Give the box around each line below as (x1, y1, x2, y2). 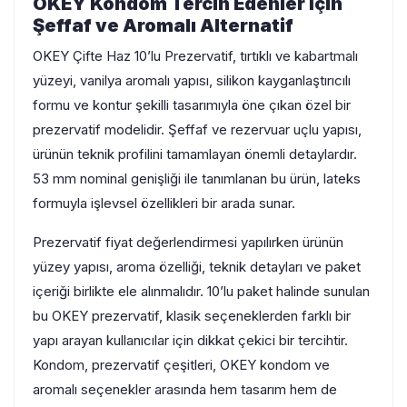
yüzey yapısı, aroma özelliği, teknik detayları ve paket (33, 257, 361, 275)
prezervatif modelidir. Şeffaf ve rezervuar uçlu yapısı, (33, 120, 362, 138)
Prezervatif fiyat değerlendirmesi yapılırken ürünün (33, 233, 343, 251)
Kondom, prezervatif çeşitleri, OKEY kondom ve (33, 355, 330, 373)
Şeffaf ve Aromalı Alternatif (33, 14, 293, 36)
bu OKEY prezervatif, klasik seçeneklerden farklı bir (33, 306, 351, 324)
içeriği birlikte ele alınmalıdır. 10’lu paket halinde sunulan (33, 282, 370, 300)
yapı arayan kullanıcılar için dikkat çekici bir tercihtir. (33, 331, 348, 349)
